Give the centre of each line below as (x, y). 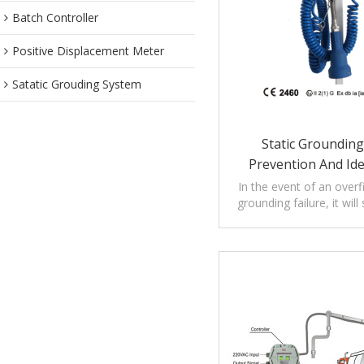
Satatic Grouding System (77, 84)
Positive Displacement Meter (88, 51)
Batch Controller (55, 17)
